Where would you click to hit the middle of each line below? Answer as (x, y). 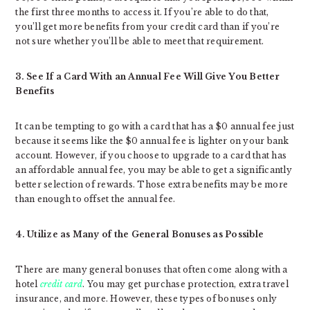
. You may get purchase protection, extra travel (185, 284)
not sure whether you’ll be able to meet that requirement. (140, 42)
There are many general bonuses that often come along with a (152, 270)
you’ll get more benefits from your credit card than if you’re (148, 27)
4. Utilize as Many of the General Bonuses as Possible (140, 235)
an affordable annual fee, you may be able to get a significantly (154, 170)
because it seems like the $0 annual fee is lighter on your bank (152, 141)
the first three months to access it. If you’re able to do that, (142, 12)
